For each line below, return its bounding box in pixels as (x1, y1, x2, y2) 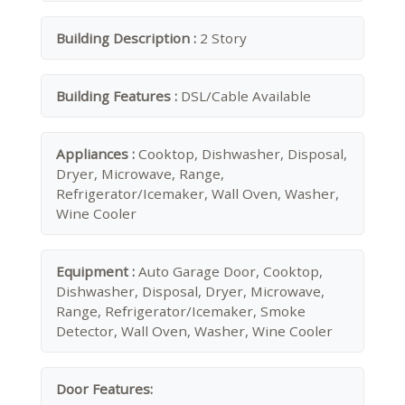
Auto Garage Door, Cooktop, (138, 262, 323, 280)
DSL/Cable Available (181, 87, 311, 105)
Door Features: (56, 380, 153, 398)
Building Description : (56, 29, 200, 47)
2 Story (200, 29, 247, 47)
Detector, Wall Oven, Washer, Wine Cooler (56, 322, 333, 340)
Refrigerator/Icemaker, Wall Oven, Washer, (56, 184, 339, 202)
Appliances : (56, 145, 138, 163)
